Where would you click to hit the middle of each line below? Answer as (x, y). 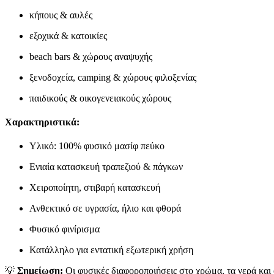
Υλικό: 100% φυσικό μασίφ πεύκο (97, 146)
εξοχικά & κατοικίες (68, 35)
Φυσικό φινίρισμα (65, 229)
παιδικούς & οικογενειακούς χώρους (100, 98)
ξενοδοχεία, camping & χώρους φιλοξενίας (113, 77)
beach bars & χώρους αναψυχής (91, 56)
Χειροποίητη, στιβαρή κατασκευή (95, 188)
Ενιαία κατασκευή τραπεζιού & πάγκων (106, 167)
